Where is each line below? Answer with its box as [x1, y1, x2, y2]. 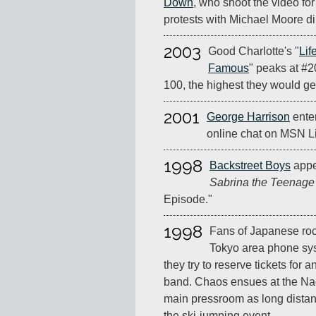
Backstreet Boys [209, 159, 291, 172]
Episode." [164, 193, 212, 206]
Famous [208, 62, 249, 75]
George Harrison [207, 111, 290, 123]
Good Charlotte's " [208, 45, 299, 58]
